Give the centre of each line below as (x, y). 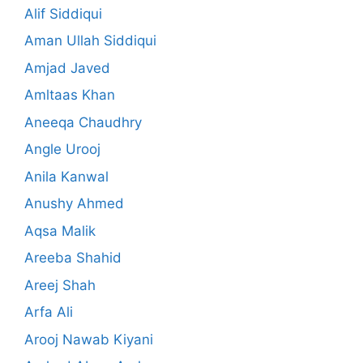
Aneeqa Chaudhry (83, 122)
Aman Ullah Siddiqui (90, 41)
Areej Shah (60, 285)
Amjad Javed (67, 68)
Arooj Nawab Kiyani (89, 339)
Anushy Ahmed (74, 204)
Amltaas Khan (70, 95)
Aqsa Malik (60, 231)
